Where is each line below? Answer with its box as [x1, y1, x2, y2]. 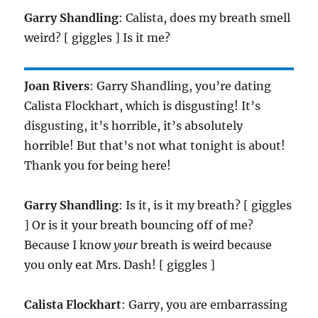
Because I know [24, 238, 114, 253]
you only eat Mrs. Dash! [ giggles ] [24, 258, 216, 273]
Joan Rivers [24, 79, 90, 94]
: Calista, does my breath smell [119, 11, 291, 26]
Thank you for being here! [24, 158, 172, 173]
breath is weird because [138, 238, 273, 253]
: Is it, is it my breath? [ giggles [119, 198, 292, 213]
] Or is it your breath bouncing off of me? [24, 218, 254, 233]
